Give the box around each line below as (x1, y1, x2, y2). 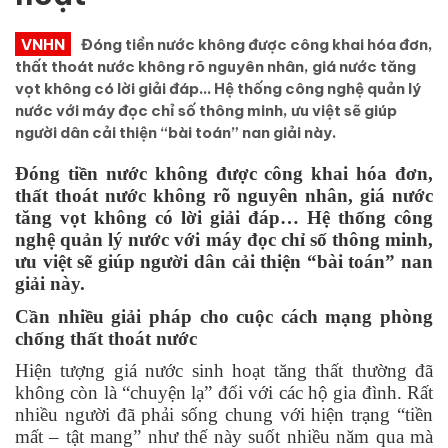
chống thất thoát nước (15, 327, 197, 349)
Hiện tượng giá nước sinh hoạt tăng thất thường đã (15, 360, 433, 382)
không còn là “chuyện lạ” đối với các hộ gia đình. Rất (15, 382, 433, 404)
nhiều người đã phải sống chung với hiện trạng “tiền (15, 404, 433, 426)
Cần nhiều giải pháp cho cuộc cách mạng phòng (15, 305, 433, 327)
